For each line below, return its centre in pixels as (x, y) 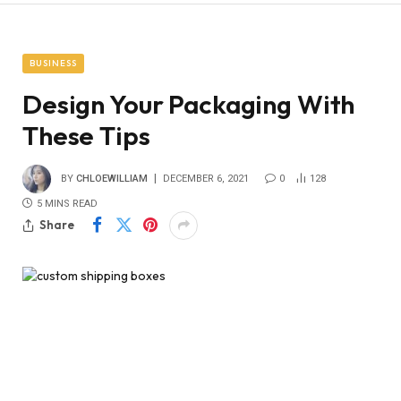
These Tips (86, 135)
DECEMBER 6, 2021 (206, 178)
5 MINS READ (67, 203)
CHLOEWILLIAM (112, 178)
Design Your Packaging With (189, 104)
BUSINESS (53, 63)
